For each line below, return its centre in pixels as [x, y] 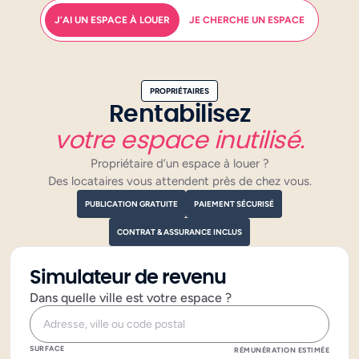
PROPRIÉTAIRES [179, 91]
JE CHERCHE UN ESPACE [247, 20]
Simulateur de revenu [128, 278]
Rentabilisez [179, 115]
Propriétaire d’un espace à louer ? [179, 164]
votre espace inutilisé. [179, 141]
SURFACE [47, 349]
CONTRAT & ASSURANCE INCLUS [179, 232]
